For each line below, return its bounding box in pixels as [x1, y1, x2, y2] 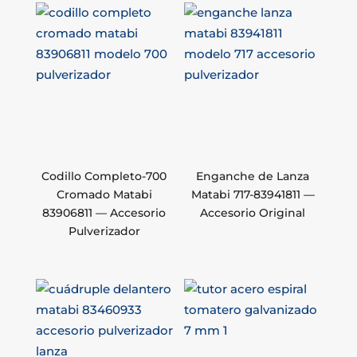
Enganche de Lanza [196, 169, 310, 183]
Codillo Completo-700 [41, 169, 167, 183]
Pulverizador [68, 224, 140, 238]
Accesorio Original [200, 206, 306, 220]
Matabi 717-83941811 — [190, 187, 315, 202]
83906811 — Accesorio [42, 206, 167, 220]
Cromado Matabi [56, 187, 152, 202]
